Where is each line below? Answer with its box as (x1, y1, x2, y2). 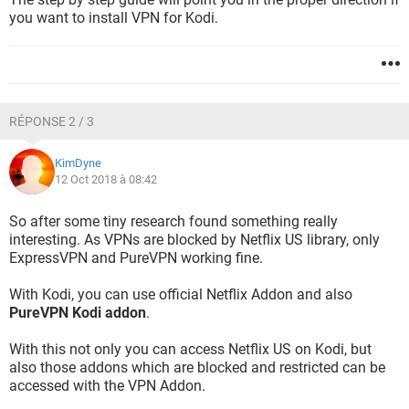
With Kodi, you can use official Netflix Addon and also (9, 286, 352, 303)
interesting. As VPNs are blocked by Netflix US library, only (9, 231, 380, 248)
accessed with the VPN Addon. (9, 377, 205, 394)
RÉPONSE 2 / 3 (9, 114, 94, 129)
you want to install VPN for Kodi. (9, 9, 218, 26)
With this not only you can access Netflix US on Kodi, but (9, 341, 372, 358)
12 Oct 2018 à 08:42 (55, 173, 157, 186)
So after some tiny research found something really (9, 213, 338, 230)
